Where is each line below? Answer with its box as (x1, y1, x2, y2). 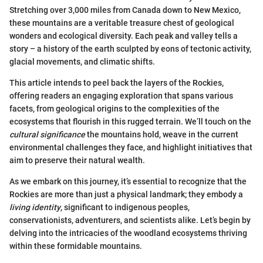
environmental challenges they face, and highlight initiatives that (9, 142, 252, 152)
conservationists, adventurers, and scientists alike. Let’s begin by (9, 215, 251, 225)
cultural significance (9, 129, 85, 139)
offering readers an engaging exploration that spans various (9, 90, 233, 100)
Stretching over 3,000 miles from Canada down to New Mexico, (9, 5, 241, 15)
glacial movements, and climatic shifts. (9, 56, 155, 66)
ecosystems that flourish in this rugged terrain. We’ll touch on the (9, 116, 251, 126)
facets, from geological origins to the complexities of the (9, 103, 220, 113)
